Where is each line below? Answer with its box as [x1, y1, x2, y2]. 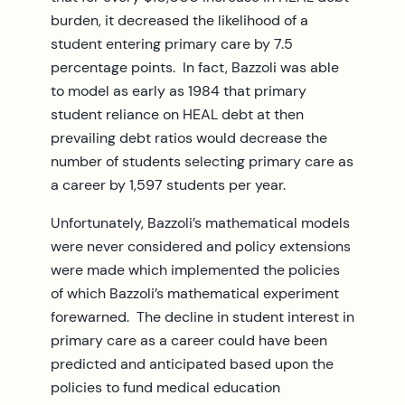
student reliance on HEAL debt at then [51, 104, 304, 124]
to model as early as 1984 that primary [51, 80, 306, 100]
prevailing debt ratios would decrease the [51, 127, 327, 147]
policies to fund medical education [51, 377, 280, 397]
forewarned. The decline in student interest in [51, 306, 354, 326]
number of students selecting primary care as [51, 151, 353, 171]
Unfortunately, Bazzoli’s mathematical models [51, 212, 350, 232]
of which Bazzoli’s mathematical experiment [51, 283, 339, 303]
